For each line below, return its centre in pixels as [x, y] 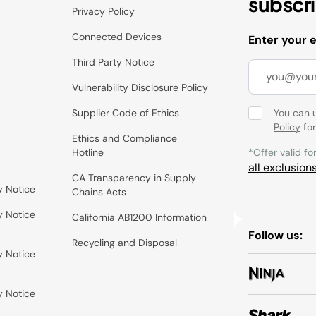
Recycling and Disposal [125, 242]
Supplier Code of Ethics [126, 113]
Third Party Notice [114, 62]
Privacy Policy [104, 11]
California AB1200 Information [140, 217]
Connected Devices [117, 36]
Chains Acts [99, 192]
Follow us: [275, 235]
